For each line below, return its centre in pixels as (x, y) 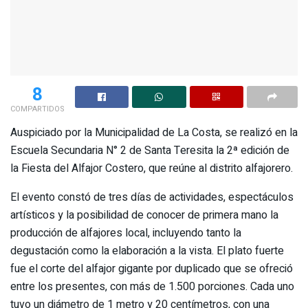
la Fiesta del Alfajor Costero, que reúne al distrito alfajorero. (152, 168)
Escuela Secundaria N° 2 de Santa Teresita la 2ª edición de (150, 150)
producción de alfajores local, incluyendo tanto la (126, 233)
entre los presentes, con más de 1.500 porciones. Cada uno (152, 286)
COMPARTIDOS (37, 109)
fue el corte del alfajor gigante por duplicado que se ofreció (152, 268)
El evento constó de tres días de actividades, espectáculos (152, 197)
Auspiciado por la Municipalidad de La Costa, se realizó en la (154, 132)
